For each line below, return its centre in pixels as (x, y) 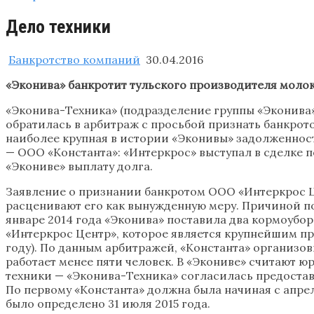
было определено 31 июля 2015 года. (108, 303)
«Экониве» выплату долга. (79, 166)
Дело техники (58, 27)
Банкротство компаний (74, 59)
